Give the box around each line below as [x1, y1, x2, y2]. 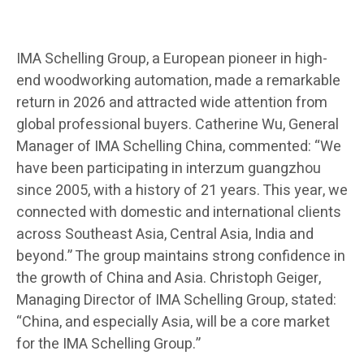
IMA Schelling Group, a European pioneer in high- [16, 47, 327, 70]
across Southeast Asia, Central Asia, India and [16, 223, 314, 245]
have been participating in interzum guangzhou [16, 157, 321, 180]
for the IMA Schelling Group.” [16, 332, 201, 355]
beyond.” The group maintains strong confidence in [16, 245, 345, 267]
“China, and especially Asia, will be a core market [16, 310, 330, 333]
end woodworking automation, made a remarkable [16, 69, 340, 92]
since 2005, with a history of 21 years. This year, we [16, 179, 348, 201]
